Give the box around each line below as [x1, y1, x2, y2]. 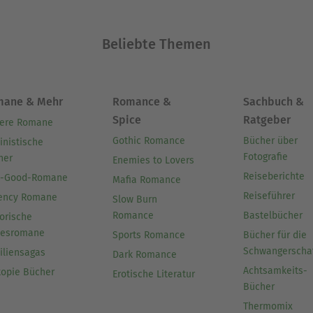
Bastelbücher [243, 210, 303, 222]
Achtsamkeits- [243, 265, 308, 277]
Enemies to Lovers [112, 154, 194, 167]
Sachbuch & [243, 95, 305, 109]
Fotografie [243, 151, 289, 163]
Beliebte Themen [102, 35, 211, 52]
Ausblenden [130, 21, 183, 34]
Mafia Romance [112, 174, 181, 187]
